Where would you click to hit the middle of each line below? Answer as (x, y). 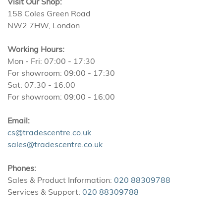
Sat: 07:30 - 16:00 (41, 85)
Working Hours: (36, 49)
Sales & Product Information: (60, 180)
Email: (19, 120)
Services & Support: (44, 192)
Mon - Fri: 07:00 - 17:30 (51, 61)
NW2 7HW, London (44, 25)
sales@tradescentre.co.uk (55, 144)
